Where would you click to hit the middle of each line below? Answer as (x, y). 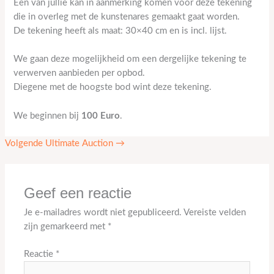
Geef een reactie (78, 193)
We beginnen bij (48, 116)
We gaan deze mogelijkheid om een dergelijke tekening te (130, 59)
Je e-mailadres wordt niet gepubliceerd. (103, 212)
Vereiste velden (215, 212)
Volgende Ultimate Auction (60, 143)
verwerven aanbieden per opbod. (80, 73)
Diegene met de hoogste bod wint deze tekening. (113, 87)
